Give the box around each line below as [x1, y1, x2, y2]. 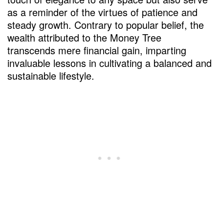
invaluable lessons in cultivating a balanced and [7, 56, 212, 70]
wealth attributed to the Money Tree [7, 30, 161, 45]
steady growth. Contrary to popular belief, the [7, 18, 204, 32]
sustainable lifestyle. [7, 68, 94, 83]
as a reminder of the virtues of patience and [7, 5, 197, 20]
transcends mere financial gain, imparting [7, 43, 186, 58]
